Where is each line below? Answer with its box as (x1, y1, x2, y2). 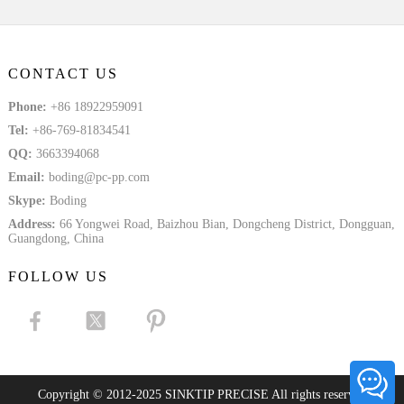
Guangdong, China (7, 231, 104, 245)
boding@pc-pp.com (48, 170, 150, 184)
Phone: (7, 99, 50, 114)
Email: (7, 170, 49, 184)
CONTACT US (7, 65, 118, 81)
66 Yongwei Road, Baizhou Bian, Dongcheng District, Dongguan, (59, 216, 395, 231)
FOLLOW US (7, 268, 108, 284)
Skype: (7, 193, 50, 207)
